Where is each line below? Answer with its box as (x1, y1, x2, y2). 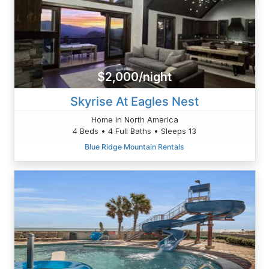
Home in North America (91, 114, 178, 124)
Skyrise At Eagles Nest (70, 94, 199, 109)
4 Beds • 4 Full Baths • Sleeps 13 (73, 125, 196, 136)
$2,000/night (97, 70, 172, 85)
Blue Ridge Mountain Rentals (85, 142, 184, 151)
